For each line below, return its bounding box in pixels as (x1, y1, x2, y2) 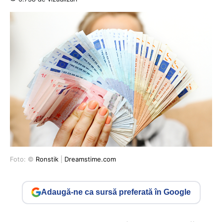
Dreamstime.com (64, 155, 116, 163)
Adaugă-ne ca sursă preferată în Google (41, 188, 191, 197)
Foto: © (10, 155, 36, 163)
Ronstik (36, 155, 58, 163)
